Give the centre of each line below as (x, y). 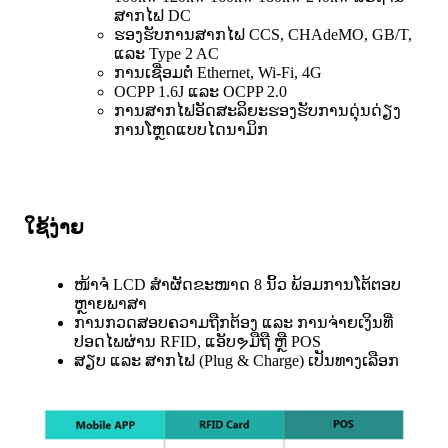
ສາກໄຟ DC (152, 15)
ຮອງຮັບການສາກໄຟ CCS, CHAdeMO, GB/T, (263, 34)
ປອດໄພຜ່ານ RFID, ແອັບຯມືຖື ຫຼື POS (197, 341)
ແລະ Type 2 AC (166, 53)
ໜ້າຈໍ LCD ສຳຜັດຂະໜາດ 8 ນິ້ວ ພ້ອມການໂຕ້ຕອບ (237, 284)
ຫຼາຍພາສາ (110, 303)
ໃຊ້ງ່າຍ (54, 226)
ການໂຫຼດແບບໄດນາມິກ (191, 129)
